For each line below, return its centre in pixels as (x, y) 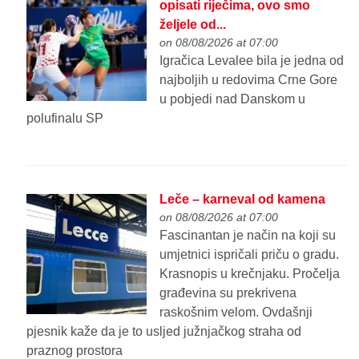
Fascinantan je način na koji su (248, 235)
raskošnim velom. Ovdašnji (236, 312)
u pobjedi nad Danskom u (233, 99)
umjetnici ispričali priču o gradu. (250, 254)
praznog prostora (75, 350)
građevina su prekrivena (228, 292)
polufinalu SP (65, 119)
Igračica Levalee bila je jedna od (252, 61)
